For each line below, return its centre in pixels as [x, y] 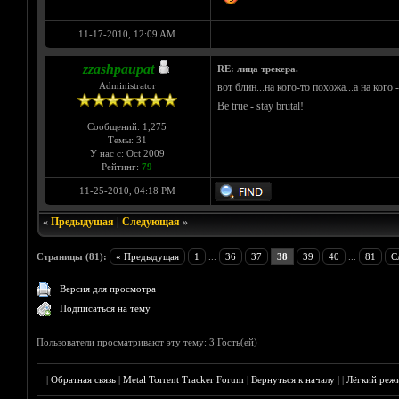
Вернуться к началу [293, 380]
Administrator [127, 86]
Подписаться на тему [106, 309]
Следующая [151, 222]
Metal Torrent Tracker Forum [184, 380]
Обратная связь [84, 380]
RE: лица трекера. [257, 69]
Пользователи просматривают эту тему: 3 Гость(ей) [147, 342]
